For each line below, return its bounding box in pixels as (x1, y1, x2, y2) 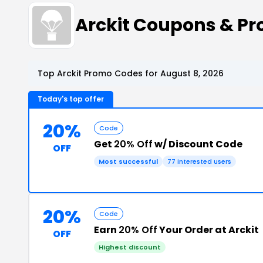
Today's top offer (38, 94, 104, 104)
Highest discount (99, 242, 161, 252)
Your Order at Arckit (157, 223, 259, 237)
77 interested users (167, 157, 231, 166)
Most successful (99, 157, 158, 166)
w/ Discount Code (153, 137, 242, 151)
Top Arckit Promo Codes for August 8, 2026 (38, 68, 224, 79)
